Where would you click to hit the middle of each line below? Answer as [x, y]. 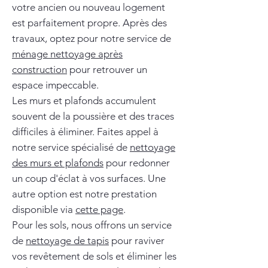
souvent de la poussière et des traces [93, 116]
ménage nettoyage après [67, 54]
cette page [99, 209]
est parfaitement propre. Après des [89, 23]
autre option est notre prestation [84, 194]
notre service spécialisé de [71, 147]
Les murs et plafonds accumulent [84, 100]
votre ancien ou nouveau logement [89, 7]
